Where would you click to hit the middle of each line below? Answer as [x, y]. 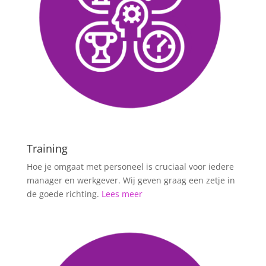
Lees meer [122, 194]
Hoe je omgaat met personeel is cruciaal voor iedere [130, 166]
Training [47, 148]
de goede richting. [64, 194]
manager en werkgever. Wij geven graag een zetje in [131, 180]
